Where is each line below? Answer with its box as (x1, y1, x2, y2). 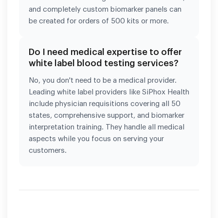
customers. (29, 146, 67, 154)
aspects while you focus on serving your (29, 135, 164, 143)
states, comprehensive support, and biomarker (29, 111, 184, 119)
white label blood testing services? (29, 58, 179, 68)
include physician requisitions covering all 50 (29, 100, 181, 108)
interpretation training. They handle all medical (29, 123, 184, 131)
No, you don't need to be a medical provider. (29, 76, 177, 84)
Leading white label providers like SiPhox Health (29, 88, 189, 96)
